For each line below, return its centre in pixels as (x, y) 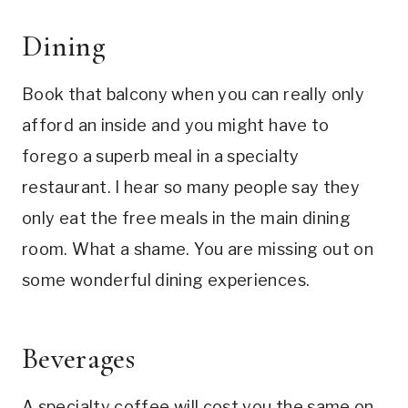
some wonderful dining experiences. (166, 280)
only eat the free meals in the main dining (187, 218)
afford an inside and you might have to (176, 125)
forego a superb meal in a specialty (161, 156)
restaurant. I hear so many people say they (191, 187)
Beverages (78, 358)
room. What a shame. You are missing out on (198, 249)
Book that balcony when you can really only (194, 94)
